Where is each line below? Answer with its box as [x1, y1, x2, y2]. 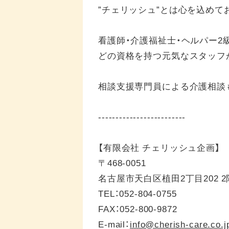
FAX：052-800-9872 [98, 201, 177, 215]
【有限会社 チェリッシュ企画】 [98, 140, 220, 153]
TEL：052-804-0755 [98, 186, 177, 199]
